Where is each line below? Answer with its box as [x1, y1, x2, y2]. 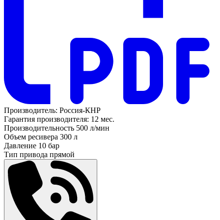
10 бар [38, 141, 59, 150]
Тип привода [4, 150, 48, 159]
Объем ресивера [4, 132, 58, 141]
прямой [50, 150, 75, 159]
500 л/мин [76, 123, 110, 132]
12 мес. [91, 114, 114, 123]
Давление [4, 141, 36, 150]
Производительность [4, 123, 74, 132]
